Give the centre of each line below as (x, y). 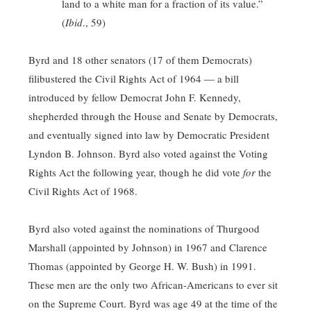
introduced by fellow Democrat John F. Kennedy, (135, 97)
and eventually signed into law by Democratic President (149, 135)
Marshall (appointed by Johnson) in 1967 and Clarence (148, 247)
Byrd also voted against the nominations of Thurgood (144, 228)
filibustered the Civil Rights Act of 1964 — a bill (134, 78)
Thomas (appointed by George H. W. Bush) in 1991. (142, 266)
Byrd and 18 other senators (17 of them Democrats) (140, 60)
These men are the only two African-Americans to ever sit (153, 285)
